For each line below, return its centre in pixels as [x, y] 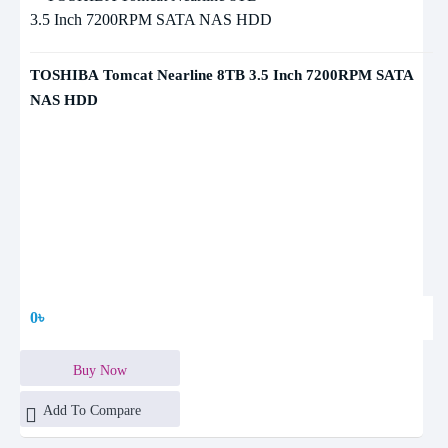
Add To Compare [91, 410]
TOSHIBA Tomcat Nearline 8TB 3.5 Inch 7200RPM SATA [222, 75]
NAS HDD [64, 100]
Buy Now [100, 370]
